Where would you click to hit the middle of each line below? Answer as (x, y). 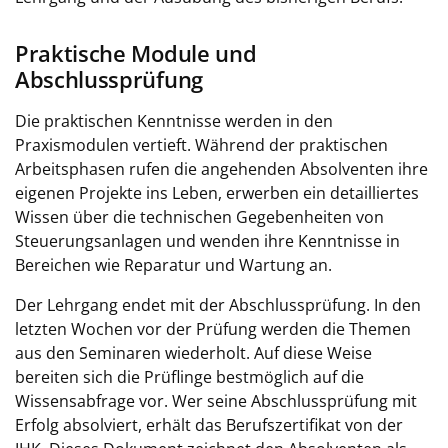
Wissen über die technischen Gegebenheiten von (199, 217)
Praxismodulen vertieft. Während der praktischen (201, 145)
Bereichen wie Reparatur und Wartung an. (173, 265)
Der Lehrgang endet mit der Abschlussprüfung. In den (218, 305)
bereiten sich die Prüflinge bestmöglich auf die (189, 377)
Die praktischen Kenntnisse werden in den (174, 121)
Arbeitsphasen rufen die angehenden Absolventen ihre (221, 169)
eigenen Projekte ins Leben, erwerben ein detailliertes (217, 193)
